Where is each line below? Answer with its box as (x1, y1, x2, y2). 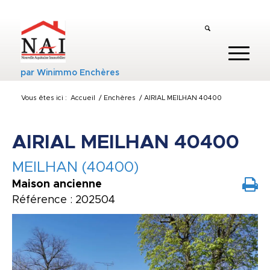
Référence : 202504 (12, 195, 115, 206)
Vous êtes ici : (20, 95, 67, 101)
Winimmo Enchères (34, 69, 122, 77)
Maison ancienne (12, 179, 102, 190)
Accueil (70, 95, 95, 101)
